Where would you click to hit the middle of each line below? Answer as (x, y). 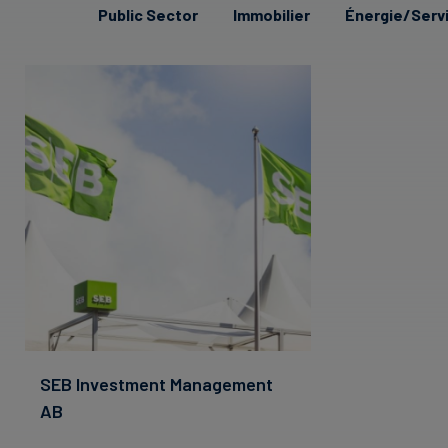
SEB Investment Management (156, 383)
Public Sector (148, 14)
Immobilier (271, 14)
